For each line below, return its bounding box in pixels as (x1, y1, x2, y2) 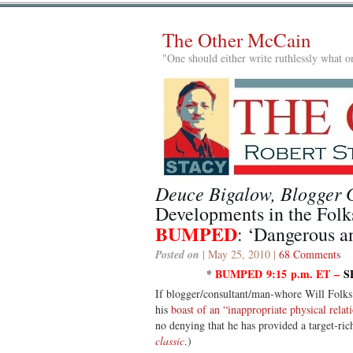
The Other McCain (162, 27, 311, 53)
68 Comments (279, 246, 340, 262)
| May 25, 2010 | (199, 246, 279, 262)
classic (155, 333, 184, 348)
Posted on (155, 246, 199, 262)
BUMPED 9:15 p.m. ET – (215, 265, 344, 282)
